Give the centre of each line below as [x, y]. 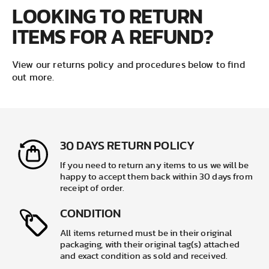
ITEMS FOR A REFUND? [113, 37]
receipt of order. [92, 189]
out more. [33, 78]
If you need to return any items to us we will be [155, 166]
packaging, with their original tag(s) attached [150, 245]
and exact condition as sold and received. [144, 256]
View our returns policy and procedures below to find [128, 65]
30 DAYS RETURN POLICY [128, 146]
